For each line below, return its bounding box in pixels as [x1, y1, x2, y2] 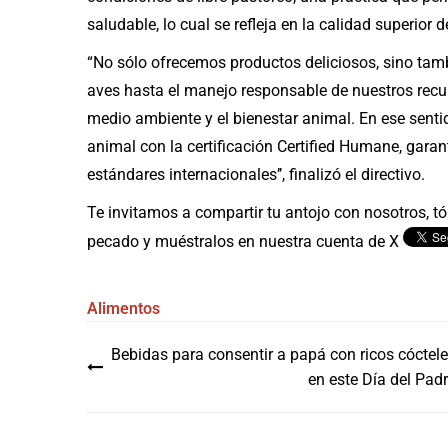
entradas [86, 404, 211, 443]
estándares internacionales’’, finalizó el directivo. [87, 165, 425, 185]
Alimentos [87, 299, 160, 319]
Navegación [86, 322, 255, 361]
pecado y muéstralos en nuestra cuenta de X [87, 232, 403, 252]
